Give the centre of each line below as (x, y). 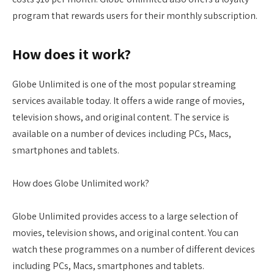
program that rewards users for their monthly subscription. (135, 16)
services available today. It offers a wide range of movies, (128, 101)
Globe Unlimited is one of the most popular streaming (124, 84)
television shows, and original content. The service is (121, 117)
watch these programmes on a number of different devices (134, 250)
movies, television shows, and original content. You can (125, 233)
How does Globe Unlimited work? (81, 183)
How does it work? (72, 54)
